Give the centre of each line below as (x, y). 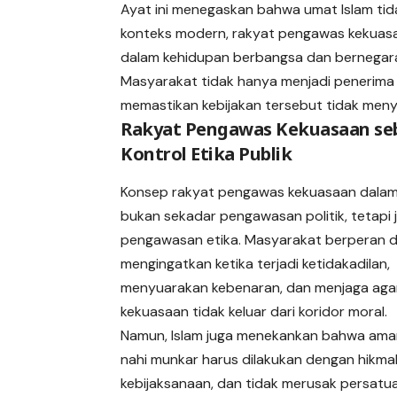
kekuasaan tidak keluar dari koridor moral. (254, 311)
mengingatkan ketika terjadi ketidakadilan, (256, 263)
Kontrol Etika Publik (206, 154)
